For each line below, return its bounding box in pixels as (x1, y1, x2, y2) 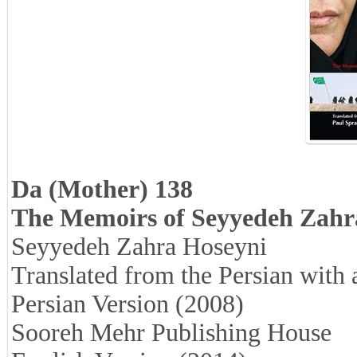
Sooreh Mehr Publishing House (11, 319, 331, 347)
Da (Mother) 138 (11, 175, 193, 203)
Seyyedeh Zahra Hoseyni (11, 233, 267, 261)
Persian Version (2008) (11, 290, 244, 318)
